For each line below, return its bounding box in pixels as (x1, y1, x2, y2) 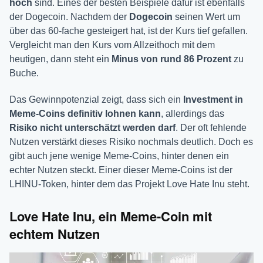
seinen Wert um (173, 12, 240, 22)
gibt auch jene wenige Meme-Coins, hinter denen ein (9, 151, 229, 161)
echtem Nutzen (9, 224, 100, 244)
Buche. (9, 68, 39, 79)
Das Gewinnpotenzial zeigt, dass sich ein (9, 95, 181, 105)
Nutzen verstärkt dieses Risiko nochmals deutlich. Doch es (9, 137, 253, 147)
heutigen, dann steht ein (9, 54, 112, 65)
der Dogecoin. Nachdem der (9, 12, 129, 22)
